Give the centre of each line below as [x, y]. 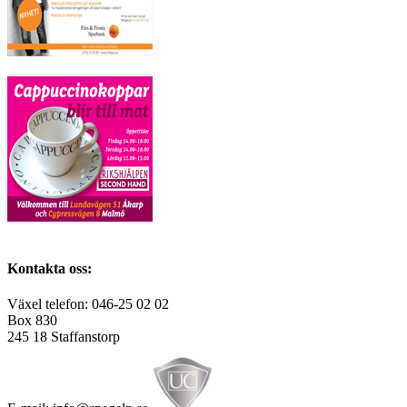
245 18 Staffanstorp [64, 337]
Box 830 [32, 321]
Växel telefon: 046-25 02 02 [88, 304]
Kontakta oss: [50, 268]
